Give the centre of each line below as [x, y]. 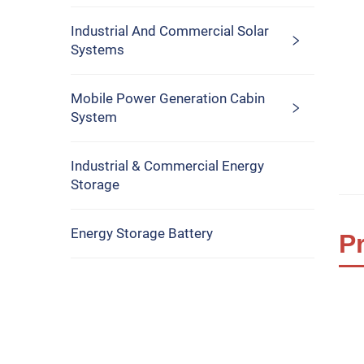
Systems [97, 50]
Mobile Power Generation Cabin [168, 98]
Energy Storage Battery [142, 233]
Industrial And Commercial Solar [170, 31]
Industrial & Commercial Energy [167, 166]
